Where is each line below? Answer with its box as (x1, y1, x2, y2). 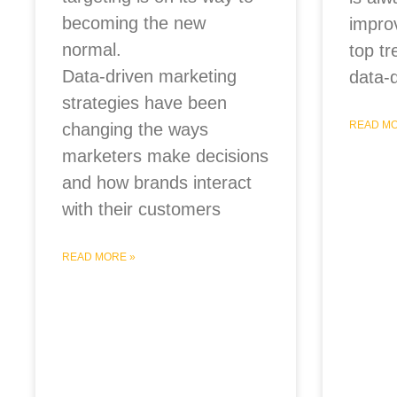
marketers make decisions (62, 146, 269, 166)
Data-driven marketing (62, 66, 237, 86)
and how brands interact (62, 173, 252, 192)
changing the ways (62, 120, 208, 139)
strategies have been (62, 93, 227, 113)
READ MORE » (62, 251, 136, 263)
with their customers (62, 199, 221, 219)
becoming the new (62, 13, 206, 33)
